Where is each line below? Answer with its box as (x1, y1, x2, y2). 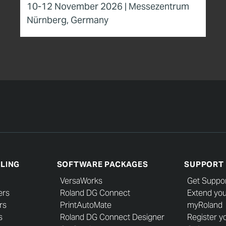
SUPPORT (184, 159, 224, 169)
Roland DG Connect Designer (60, 212, 164, 222)
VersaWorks (60, 176, 102, 186)
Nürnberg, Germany (27, 14, 108, 26)
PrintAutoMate (60, 200, 111, 210)
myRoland (187, 200, 223, 210)
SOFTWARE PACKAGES (56, 159, 148, 169)
